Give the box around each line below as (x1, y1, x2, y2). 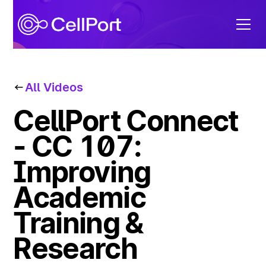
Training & (13, 206, 143, 240)
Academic (13, 180, 145, 214)
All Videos (25, 80, 84, 94)
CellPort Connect (13, 104, 239, 138)
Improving (13, 155, 151, 189)
